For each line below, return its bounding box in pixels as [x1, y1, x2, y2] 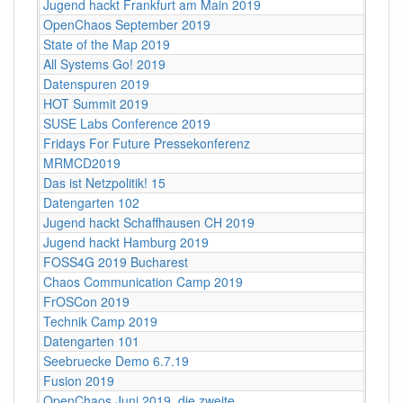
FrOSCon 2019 [43, 291, 130, 310]
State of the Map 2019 [43, 34, 170, 53]
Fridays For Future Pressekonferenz [43, 133, 250, 152]
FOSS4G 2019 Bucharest [43, 252, 188, 271]
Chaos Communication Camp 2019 [43, 272, 243, 291]
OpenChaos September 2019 [43, 14, 210, 33]
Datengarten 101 [43, 331, 139, 350]
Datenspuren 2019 [43, 74, 149, 93]
